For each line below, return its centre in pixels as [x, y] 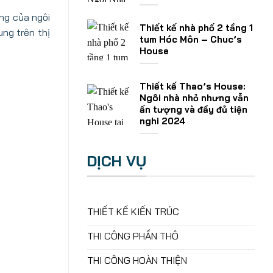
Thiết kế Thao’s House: [193, 87]
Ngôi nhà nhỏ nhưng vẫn [194, 98]
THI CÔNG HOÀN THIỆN [137, 261]
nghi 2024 [162, 121]
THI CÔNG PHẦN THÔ [133, 236]
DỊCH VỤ [117, 161]
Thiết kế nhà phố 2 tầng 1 [196, 28]
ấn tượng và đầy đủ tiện [193, 110]
